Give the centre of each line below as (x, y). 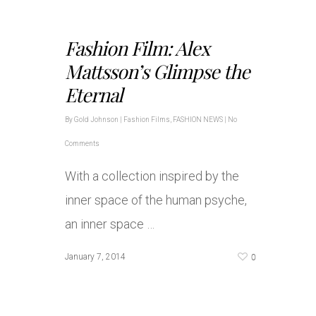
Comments (82, 144)
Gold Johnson (96, 120)
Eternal (94, 95)
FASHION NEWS (198, 120)
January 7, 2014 (95, 257)
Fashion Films (147, 120)
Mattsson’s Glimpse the (157, 71)
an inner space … (110, 224)
